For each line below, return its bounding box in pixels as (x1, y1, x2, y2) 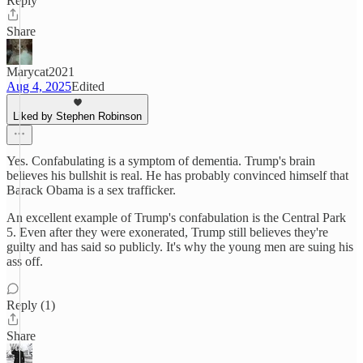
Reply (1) (6, 298, 55, 312)
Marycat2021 (6, 65, 75, 79)
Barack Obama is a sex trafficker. (6, 183, 176, 197)
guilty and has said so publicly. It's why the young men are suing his (6, 240, 353, 254)
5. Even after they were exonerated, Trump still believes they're (6, 225, 328, 239)
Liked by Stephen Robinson (13, 110, 142, 122)
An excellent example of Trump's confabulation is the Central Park (6, 211, 346, 224)
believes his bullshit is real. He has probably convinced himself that (6, 169, 348, 182)
